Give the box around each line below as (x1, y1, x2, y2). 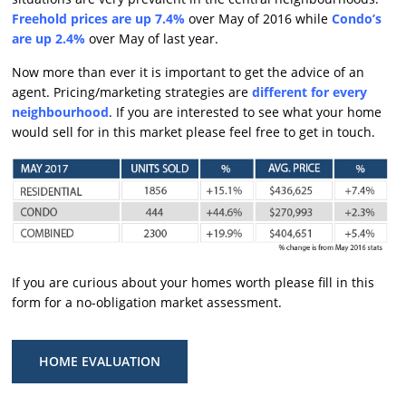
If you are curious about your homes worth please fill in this (12, 273, 375, 291)
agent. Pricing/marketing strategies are (12, 83, 253, 101)
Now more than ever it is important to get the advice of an (12, 63, 365, 82)
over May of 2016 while (185, 10, 333, 28)
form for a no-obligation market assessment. (12, 293, 283, 311)
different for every (252, 83, 368, 101)
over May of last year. (85, 30, 219, 48)
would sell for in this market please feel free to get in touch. (12, 123, 376, 141)
